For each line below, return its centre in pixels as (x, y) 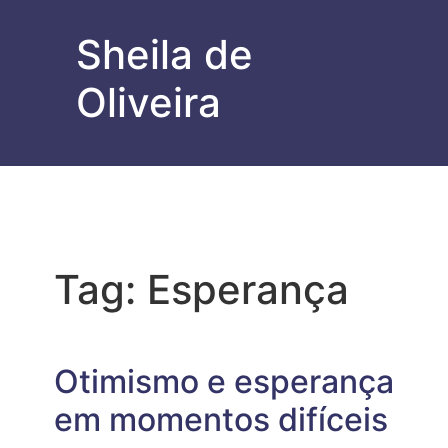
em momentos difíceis (221, 420)
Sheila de (165, 55)
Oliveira (149, 103)
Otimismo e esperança (224, 382)
